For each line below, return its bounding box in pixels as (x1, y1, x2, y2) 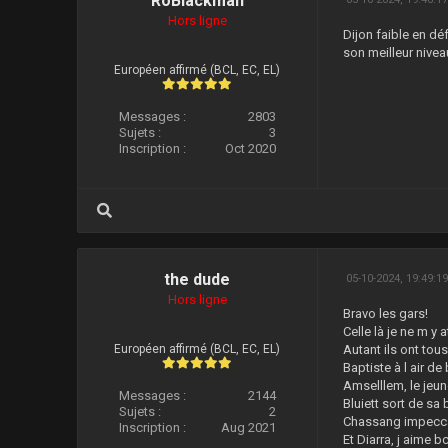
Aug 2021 (221, 420, 277, 435)
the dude (164, 270, 231, 289)
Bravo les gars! (343, 306, 429, 321)
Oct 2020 (225, 141, 277, 156)
